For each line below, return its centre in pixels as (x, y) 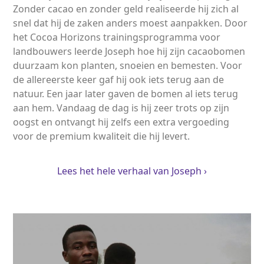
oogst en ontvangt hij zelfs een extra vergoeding (121, 122)
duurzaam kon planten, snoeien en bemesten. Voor (128, 65)
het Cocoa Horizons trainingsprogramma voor (117, 37)
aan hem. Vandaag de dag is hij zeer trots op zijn (121, 108)
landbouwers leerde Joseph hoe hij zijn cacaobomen (129, 51)
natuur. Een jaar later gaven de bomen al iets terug (126, 93)
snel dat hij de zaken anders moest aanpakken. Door (131, 23)
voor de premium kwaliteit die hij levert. (102, 136)
